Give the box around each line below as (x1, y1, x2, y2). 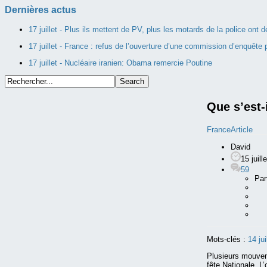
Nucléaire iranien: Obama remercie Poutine (64, 58, 212, 67)
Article (231, 125, 253, 135)
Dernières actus (5, 5, 76, 15)
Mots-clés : (207, 235, 246, 244)
